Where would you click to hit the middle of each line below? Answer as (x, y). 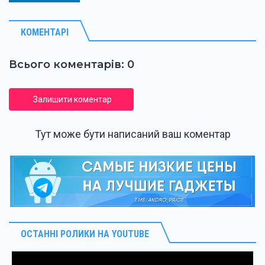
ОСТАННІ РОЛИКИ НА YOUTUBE (85, 234)
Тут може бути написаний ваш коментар (132, 134)
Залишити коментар (72, 100)
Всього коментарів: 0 (72, 65)
